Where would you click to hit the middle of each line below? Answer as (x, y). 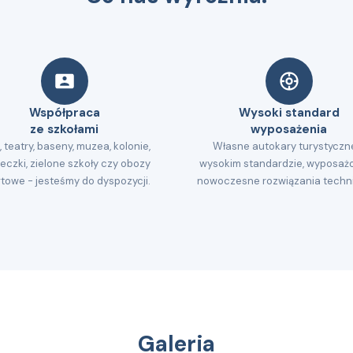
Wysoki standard (289, 113)
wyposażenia (289, 129)
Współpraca (64, 113)
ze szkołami (64, 129)
